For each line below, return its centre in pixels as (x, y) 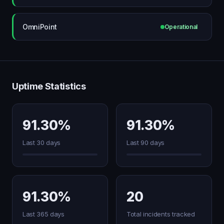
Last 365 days (43, 214)
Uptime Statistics (49, 86)
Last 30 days (42, 142)
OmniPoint (40, 26)
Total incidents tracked (161, 214)
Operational (181, 27)
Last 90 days (146, 142)
